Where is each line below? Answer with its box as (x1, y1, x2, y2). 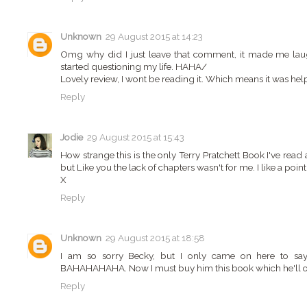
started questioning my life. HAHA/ (60, 61, 207, 73)
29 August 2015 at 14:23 (106, 31, 203, 42)
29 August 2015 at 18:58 (106, 232, 205, 244)
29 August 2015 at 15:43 (87, 132, 184, 143)
